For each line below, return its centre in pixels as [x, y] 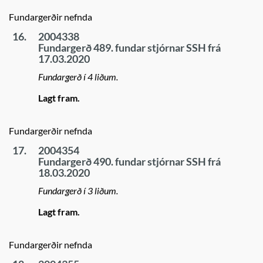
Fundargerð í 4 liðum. [78, 77]
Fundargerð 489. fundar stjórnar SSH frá [129, 48]
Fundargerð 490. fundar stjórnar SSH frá [129, 161]
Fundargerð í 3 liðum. [78, 190]
